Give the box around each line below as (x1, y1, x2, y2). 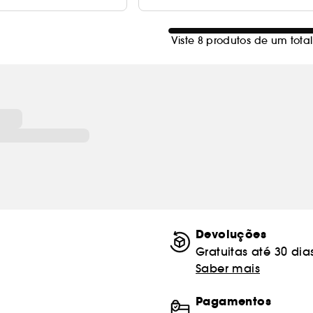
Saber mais (196, 261, 260, 275)
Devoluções (196, 226, 266, 242)
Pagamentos (196, 293, 271, 310)
